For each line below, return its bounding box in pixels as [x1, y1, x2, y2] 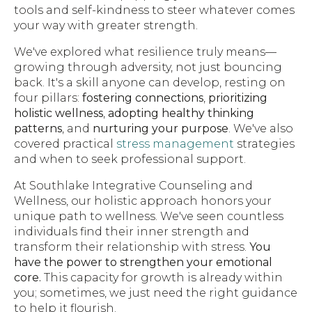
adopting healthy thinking [108, 107, 254, 120]
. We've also [228, 122, 293, 136]
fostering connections [82, 91, 203, 105]
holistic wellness [14, 107, 103, 120]
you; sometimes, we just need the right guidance [14, 286, 297, 300]
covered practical [14, 137, 116, 151]
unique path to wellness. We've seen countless [14, 210, 283, 224]
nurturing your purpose [93, 122, 228, 136]
